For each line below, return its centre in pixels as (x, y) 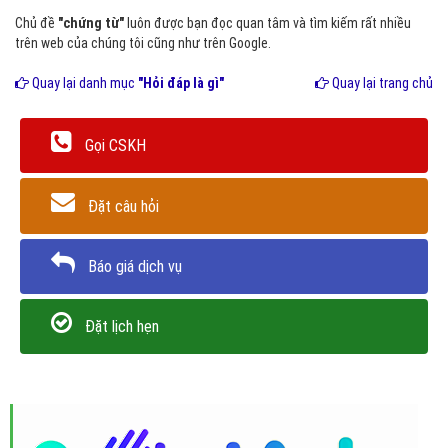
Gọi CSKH (115, 146)
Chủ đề (36, 23)
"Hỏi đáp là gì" (181, 83)
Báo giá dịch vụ (135, 266)
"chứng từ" (91, 23)
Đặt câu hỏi (123, 206)
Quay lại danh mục (83, 83)
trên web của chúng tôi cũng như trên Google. (143, 43)
